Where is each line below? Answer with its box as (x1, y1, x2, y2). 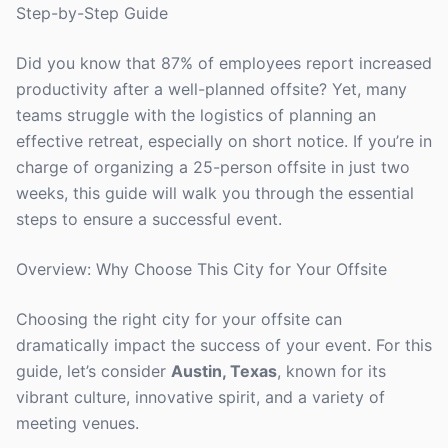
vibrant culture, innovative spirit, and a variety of (16, 387, 385, 407)
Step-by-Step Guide (16, 3, 168, 23)
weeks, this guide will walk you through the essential (16, 183, 414, 203)
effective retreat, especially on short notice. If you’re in (16, 131, 432, 151)
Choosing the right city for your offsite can (16, 309, 342, 329)
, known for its (277, 361, 386, 381)
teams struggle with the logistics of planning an (16, 105, 376, 125)
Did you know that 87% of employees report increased (16, 53, 432, 73)
